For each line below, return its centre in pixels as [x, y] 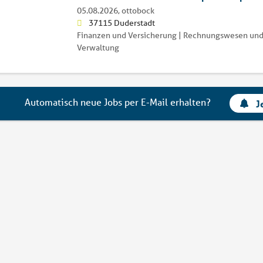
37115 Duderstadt [122, 23]
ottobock [138, 10]
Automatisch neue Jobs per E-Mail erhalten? [118, 102]
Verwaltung [98, 47]
